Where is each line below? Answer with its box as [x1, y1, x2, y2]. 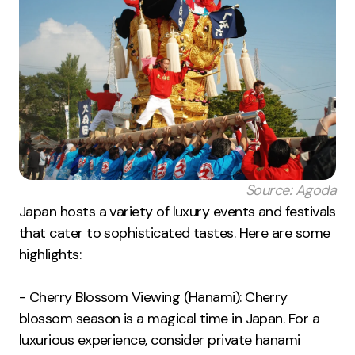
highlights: [19, 245, 82, 265]
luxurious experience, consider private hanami [19, 330, 300, 350]
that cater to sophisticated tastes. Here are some [19, 223, 330, 243]
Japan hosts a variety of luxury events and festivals [19, 202, 336, 222]
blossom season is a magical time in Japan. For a [19, 309, 320, 329]
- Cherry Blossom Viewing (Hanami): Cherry [19, 288, 288, 307]
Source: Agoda [246, 181, 336, 200]
